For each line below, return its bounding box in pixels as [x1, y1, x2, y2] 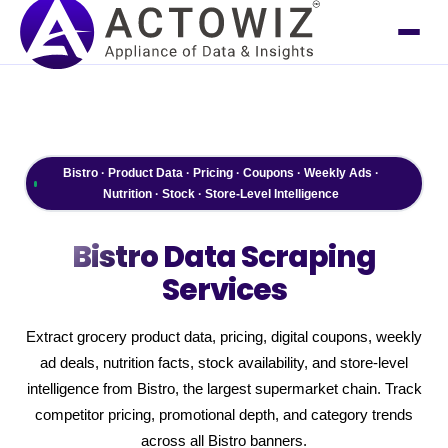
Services [161, 269, 287, 310]
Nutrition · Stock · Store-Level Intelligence [102, 186, 339, 201]
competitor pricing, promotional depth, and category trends [35, 407, 413, 423]
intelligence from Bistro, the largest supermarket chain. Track [26, 381, 422, 397]
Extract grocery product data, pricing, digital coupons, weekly [26, 329, 422, 345]
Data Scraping [158, 236, 376, 277]
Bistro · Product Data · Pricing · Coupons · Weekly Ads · [62, 165, 379, 180]
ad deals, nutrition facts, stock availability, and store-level [40, 355, 408, 371]
